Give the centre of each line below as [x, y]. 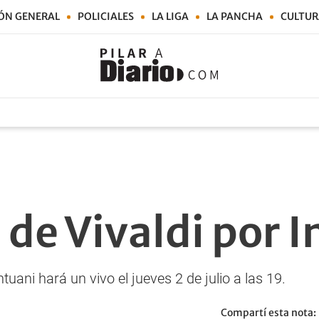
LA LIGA [170, 16]
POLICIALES [106, 16]
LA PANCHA [235, 16]
